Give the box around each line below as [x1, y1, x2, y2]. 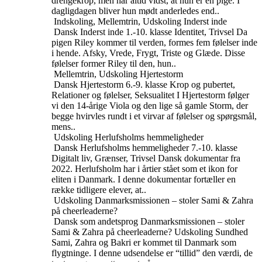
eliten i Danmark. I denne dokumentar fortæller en [51, 174, 236, 184]
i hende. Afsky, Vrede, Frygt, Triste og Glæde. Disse [51, 48, 245, 58]
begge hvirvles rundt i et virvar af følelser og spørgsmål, [51, 111, 257, 121]
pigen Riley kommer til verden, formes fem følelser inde [51, 37, 257, 47]
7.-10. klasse [191, 143, 237, 153]
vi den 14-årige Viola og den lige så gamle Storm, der [51, 101, 248, 111]
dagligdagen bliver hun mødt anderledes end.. [51, 6, 219, 16]
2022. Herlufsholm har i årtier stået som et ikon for [51, 164, 237, 174]
